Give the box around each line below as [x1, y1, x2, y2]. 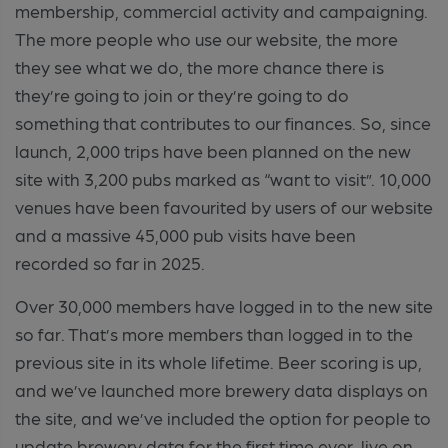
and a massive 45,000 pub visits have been [15, 223, 356, 245]
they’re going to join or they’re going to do [15, 83, 349, 105]
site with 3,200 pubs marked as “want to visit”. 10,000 [15, 167, 431, 189]
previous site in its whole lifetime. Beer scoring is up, [15, 350, 422, 372]
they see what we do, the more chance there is [15, 55, 384, 77]
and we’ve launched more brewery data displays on [15, 378, 428, 400]
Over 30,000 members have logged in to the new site [15, 294, 433, 316]
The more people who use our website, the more [15, 27, 398, 49]
